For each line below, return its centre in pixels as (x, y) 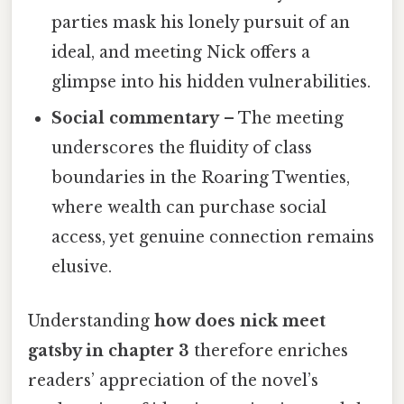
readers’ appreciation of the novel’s (173, 380)
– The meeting (282, 119)
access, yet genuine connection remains (213, 238)
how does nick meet (240, 321)
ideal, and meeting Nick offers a (181, 53)
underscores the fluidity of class (182, 148)
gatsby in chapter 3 (109, 350)
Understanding (91, 321)
